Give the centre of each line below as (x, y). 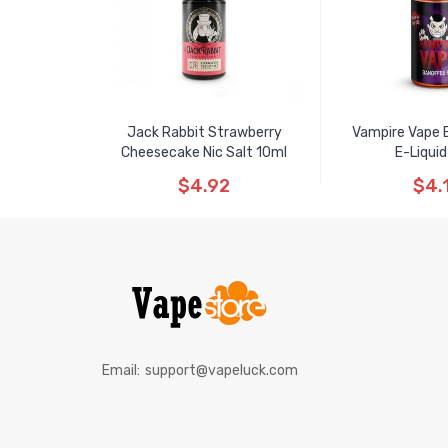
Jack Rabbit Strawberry (204, 132)
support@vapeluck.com (221, 370)
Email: (121, 370)
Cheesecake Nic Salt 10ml (204, 152)
